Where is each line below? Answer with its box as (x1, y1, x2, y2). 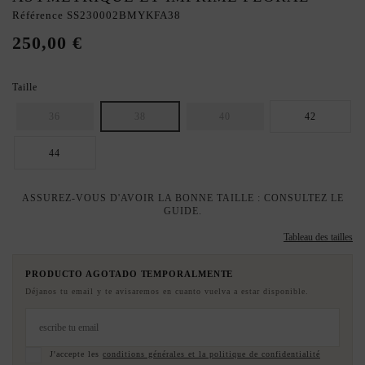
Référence (12, 9, 64, 22)
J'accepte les (50, 350, 103, 359)
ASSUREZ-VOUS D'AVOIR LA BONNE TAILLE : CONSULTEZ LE (21, 191, 344, 204)
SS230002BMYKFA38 (67, 9, 181, 22)
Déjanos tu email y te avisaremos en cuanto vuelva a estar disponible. (25, 286, 309, 296)
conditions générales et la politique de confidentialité (103, 350, 320, 359)
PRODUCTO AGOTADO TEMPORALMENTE (25, 268, 234, 279)
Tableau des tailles (284, 231, 353, 243)
